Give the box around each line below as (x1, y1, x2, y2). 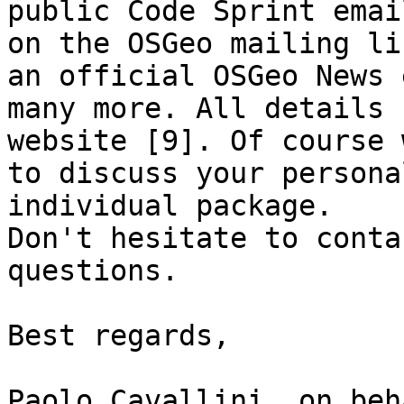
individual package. (7, 189, 333, 223)
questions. (7, 254, 179, 288)
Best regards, (7, 319, 230, 353)
